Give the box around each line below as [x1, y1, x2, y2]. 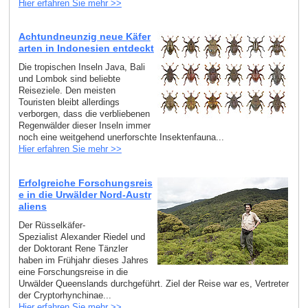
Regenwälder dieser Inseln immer [18, 120, 151, 131]
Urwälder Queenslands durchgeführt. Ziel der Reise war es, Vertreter [18, 278, 289, 289]
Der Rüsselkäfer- [18, 219, 85, 230]
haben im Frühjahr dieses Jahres [18, 254, 148, 265]
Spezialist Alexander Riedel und [18, 231, 145, 242]
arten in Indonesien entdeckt [18, 43, 154, 54]
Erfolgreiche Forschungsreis [18, 177, 153, 188]
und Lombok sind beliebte [18, 74, 120, 85]
